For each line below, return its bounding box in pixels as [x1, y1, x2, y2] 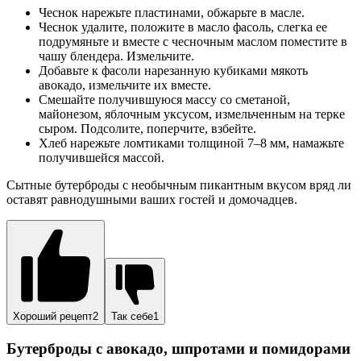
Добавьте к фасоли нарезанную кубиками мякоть [39, 64, 308, 78]
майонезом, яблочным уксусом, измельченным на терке [39, 107, 345, 122]
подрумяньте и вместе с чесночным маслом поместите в [39, 35, 347, 49]
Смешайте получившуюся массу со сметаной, [39, 93, 290, 107]
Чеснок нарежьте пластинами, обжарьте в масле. [39, 6, 305, 20]
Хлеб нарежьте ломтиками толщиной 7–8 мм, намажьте [39, 136, 344, 151]
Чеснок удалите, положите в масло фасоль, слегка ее [39, 20, 327, 35]
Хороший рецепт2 [13, 310, 98, 323]
